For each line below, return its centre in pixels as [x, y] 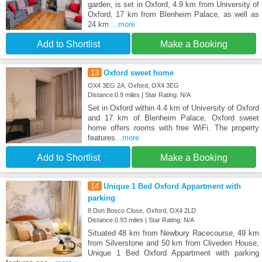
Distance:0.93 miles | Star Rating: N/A [141, 220]
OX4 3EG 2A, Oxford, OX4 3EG [133, 86]
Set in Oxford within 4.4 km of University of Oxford [173, 108]
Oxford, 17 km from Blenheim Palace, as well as [173, 15]
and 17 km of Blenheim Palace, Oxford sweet [173, 118]
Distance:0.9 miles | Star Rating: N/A [139, 95]
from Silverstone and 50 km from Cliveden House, [173, 243]
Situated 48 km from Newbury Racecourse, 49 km [173, 233]
